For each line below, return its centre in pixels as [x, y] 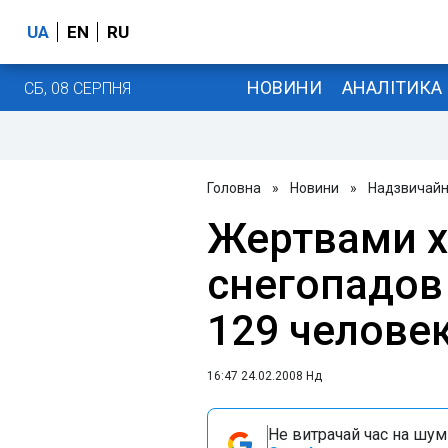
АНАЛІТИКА [391, 87]
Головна [234, 188]
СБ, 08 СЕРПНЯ [77, 88]
